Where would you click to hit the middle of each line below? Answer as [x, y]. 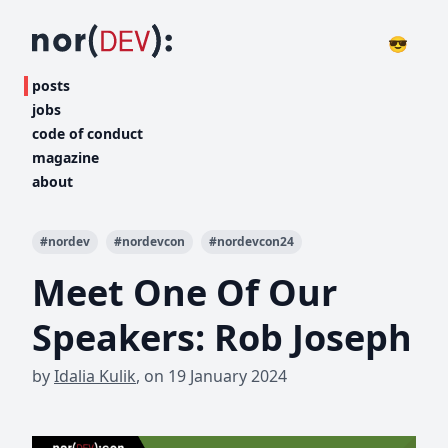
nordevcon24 [255, 241]
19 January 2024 [227, 376]
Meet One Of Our [184, 292]
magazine [65, 157]
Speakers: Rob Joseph [222, 337]
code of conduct [87, 133]
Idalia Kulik [95, 376]
